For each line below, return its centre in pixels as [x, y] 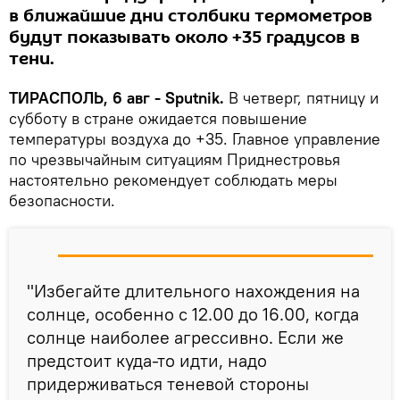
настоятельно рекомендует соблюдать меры [173, 180]
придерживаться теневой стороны [168, 384]
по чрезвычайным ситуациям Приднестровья [175, 160]
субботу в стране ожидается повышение [158, 119]
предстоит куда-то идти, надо [147, 361]
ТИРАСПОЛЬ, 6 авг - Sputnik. [117, 98]
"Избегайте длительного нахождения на [193, 291]
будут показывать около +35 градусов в [184, 38]
